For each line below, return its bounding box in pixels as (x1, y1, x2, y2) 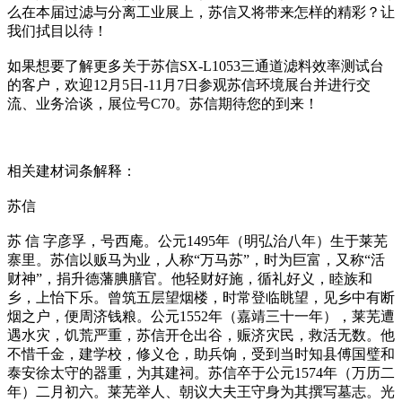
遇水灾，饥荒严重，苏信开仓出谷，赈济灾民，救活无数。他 (7, 328, 395, 343)
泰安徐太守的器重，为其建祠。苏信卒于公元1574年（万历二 (7, 365, 395, 380)
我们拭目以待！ (7, 23, 108, 39)
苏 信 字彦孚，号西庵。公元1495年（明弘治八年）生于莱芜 (7, 233, 388, 249)
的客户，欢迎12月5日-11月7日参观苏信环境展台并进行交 (7, 77, 371, 92)
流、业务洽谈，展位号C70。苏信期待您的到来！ (7, 96, 319, 111)
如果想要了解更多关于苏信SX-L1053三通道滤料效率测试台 (7, 58, 384, 74)
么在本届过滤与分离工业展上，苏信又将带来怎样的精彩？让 (7, 4, 395, 20)
